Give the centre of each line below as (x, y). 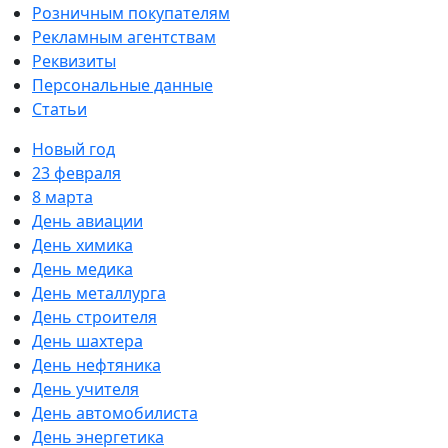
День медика (82, 269)
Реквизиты (74, 61)
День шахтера (87, 341)
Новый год (73, 149)
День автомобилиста (115, 413)
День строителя (94, 317)
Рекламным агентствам (124, 37)
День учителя (85, 389)
